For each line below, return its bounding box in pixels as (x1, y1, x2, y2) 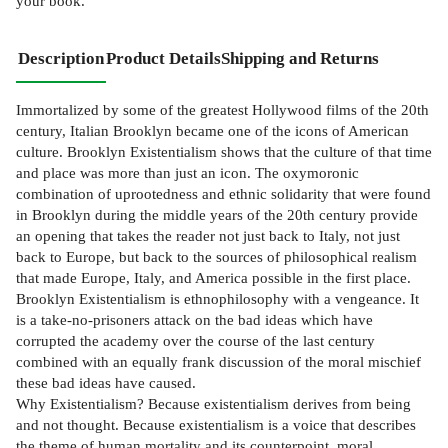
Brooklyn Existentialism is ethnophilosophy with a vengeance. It (16, 289, 419, 307)
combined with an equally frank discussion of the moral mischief (16, 352, 421, 370)
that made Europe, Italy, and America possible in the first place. (16, 268, 411, 286)
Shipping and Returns (221, 48, 379, 68)
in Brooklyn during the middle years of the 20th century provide (16, 205, 418, 223)
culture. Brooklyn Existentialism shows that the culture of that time (16, 142, 432, 160)
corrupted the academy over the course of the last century (16, 331, 375, 349)
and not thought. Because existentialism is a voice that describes (16, 415, 416, 433)
